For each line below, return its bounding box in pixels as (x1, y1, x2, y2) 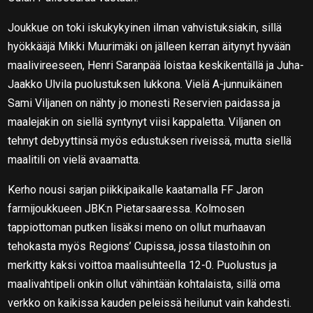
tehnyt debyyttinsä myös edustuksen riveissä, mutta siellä (8, 133, 292, 147)
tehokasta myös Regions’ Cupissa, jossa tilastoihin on (8, 239, 271, 253)
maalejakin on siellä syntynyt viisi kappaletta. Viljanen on (8, 115, 282, 129)
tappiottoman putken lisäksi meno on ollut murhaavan (8, 220, 266, 234)
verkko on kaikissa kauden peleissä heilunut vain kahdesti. (8, 296, 292, 310)
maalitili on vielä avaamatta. (8, 152, 141, 166)
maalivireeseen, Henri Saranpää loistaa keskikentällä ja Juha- (8, 58, 305, 72)
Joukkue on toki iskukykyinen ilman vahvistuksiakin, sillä (8, 20, 282, 34)
